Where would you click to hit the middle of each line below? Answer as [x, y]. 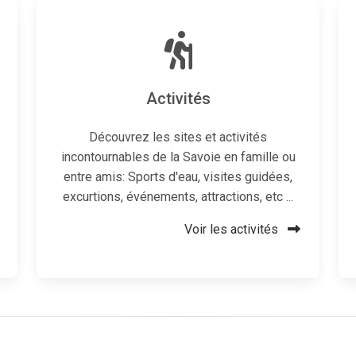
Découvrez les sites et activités [178, 137]
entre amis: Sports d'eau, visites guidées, [178, 177]
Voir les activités [233, 229]
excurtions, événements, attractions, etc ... [178, 197]
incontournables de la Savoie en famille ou [178, 157]
